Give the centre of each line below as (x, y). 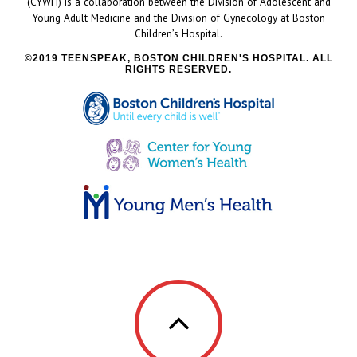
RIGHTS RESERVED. (178, 70)
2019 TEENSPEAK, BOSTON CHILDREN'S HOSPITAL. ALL (182, 59)
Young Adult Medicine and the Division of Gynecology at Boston (178, 18)
